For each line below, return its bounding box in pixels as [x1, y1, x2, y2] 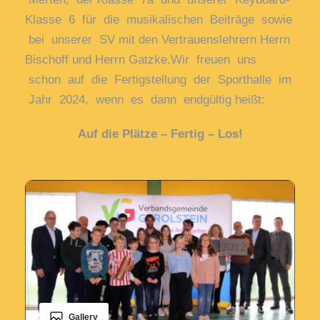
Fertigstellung [114, 73, 194, 87]
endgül [184, 93, 219, 107]
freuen [196, 53, 237, 67]
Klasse [25, 13, 69, 27]
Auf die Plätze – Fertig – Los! [77, 127, 243, 141]
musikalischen [126, 13, 210, 27]
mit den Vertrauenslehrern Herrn [119, 33, 290, 47]
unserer [51, 33, 99, 47]
